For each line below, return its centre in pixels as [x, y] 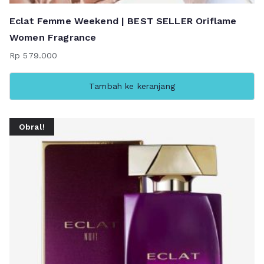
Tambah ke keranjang [132, 86]
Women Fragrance [53, 38]
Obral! [32, 126]
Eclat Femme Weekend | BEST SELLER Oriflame [123, 21]
